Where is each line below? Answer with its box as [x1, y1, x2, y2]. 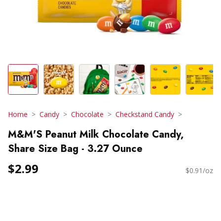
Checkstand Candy [115, 110, 174, 119]
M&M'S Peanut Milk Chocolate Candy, [8, 127, 184, 142]
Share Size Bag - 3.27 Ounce [8, 141, 143, 156]
